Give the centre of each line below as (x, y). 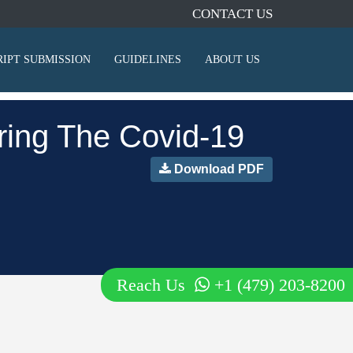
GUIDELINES (148, 59)
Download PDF (217, 169)
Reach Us (156, 285)
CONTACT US (232, 14)
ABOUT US (232, 59)
